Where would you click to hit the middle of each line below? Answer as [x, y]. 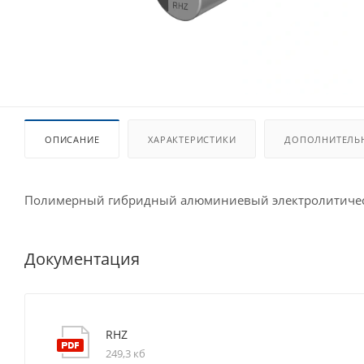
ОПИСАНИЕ [72, 139]
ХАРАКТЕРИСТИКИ [192, 139]
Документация [82, 258]
